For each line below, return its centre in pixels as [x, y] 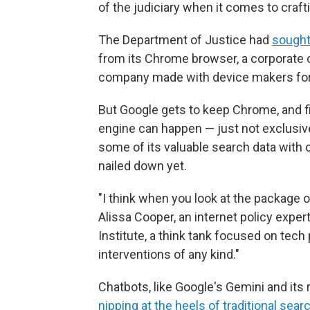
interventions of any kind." [169, 254]
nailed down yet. [143, 166]
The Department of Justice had [185, 40]
